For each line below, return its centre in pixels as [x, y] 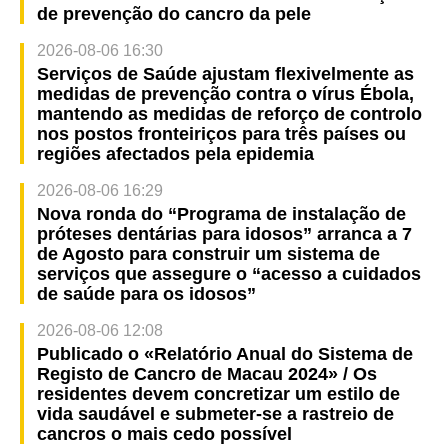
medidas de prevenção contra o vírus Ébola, [225, 93]
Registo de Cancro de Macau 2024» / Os [206, 373]
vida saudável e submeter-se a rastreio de [215, 413]
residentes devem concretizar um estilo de [218, 393]
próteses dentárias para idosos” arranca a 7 [224, 233]
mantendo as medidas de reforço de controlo [229, 113]
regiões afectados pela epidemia [175, 153]
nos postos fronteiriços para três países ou [221, 133]
